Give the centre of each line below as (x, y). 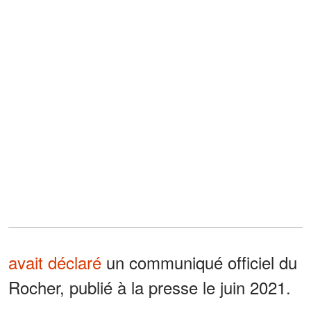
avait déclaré (55, 262)
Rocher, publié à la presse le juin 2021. (150, 287)
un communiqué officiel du (199, 262)
